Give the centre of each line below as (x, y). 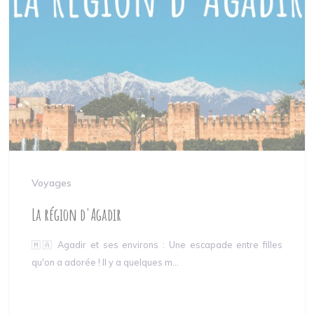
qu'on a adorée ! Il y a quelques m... (105, 262)
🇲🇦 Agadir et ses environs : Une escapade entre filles (157, 245)
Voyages (52, 183)
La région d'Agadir (76, 215)
